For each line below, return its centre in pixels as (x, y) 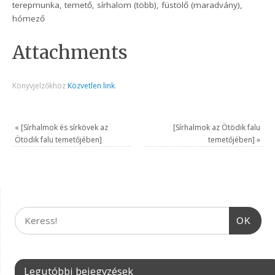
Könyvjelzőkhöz (40, 85)
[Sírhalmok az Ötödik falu (216, 127)
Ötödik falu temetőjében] (59, 139)
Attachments (70, 53)
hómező (29, 19)
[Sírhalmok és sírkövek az (64, 127)
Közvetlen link (91, 85)
